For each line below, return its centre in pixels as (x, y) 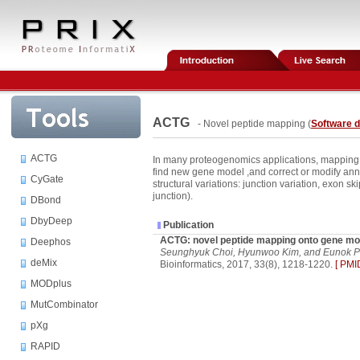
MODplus (51, 284)
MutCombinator (64, 305)
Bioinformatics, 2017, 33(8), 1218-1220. (244, 264)
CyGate (47, 179)
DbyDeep (51, 221)
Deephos (51, 242)
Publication (187, 225)
